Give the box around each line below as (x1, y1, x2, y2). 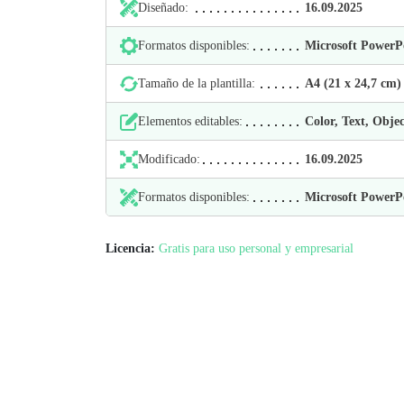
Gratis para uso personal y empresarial (159, 242, 353, 255)
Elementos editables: (138, 115, 243, 128)
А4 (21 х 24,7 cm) (305, 77, 401, 90)
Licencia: (106, 242, 155, 255)
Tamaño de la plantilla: (138, 77, 255, 90)
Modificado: (138, 152, 200, 166)
